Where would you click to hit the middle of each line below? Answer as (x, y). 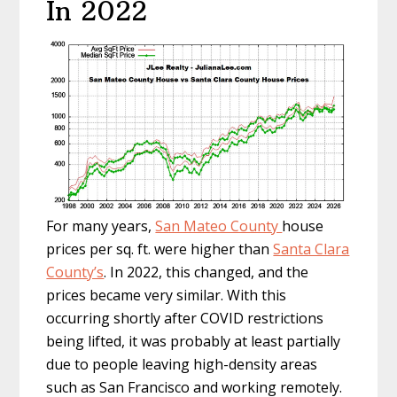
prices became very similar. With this (167, 296)
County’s (75, 272)
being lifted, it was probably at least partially (194, 342)
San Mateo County (219, 226)
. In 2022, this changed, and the (206, 272)
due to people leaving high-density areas (182, 365)
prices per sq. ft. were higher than (160, 249)
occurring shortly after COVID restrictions (185, 319)
